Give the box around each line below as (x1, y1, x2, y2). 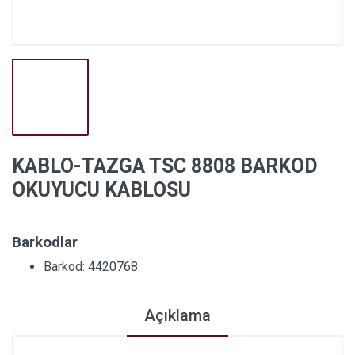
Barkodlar (12, 233, 78, 251)
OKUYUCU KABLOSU (12, 178, 191, 201)
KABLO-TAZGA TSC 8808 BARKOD (12, 155, 318, 177)
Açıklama (144, 306, 211, 325)
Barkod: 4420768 (44, 259, 138, 274)
